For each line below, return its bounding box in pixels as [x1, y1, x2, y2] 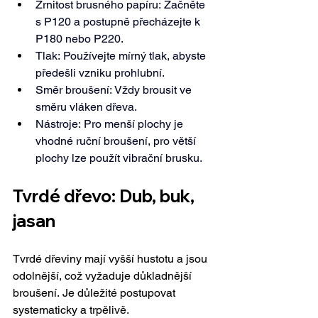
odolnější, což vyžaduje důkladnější [13, 269, 194, 283]
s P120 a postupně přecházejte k [35, 15, 203, 29]
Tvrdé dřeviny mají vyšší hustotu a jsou [13, 252, 210, 266]
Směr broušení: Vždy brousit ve [35, 83, 194, 97]
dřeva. [106, 100, 137, 114]
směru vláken [35, 100, 106, 114]
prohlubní [114, 66, 162, 80]
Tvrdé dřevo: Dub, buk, [13, 185, 198, 207]
